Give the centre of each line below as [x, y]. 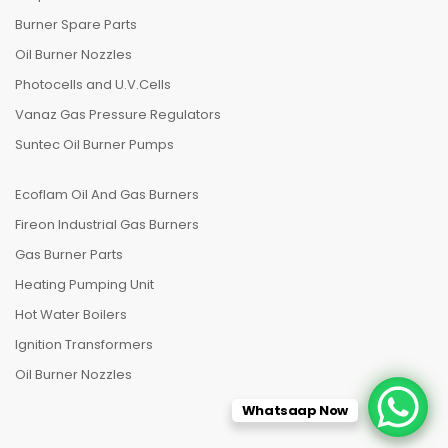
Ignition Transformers [84, 344]
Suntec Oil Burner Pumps [94, 144]
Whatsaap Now [294, 410]
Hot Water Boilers [71, 314]
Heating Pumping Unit [84, 284]
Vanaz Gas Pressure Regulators [118, 114]
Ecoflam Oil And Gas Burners [107, 194]
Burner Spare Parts [76, 24]
